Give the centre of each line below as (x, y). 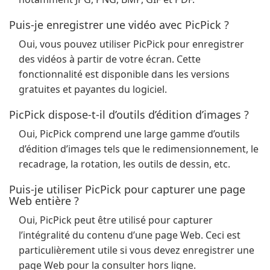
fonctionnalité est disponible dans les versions (124, 74)
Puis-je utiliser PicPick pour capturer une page (127, 189)
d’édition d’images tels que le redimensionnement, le (139, 149)
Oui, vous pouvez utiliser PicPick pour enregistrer (131, 44)
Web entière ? (44, 201)
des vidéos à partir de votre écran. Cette (110, 59)
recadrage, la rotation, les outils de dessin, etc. (124, 164)
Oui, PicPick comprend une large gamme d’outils (129, 134)
